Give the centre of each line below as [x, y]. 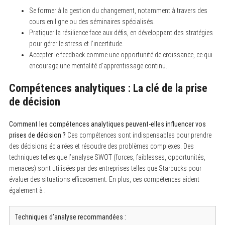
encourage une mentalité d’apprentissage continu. [98, 66]
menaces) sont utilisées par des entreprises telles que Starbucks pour [105, 168]
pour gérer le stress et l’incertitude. [76, 43]
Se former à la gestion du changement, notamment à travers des [118, 10]
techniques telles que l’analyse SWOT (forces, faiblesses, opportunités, [107, 157]
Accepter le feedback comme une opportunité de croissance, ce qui [121, 54]
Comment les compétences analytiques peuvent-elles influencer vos [107, 124]
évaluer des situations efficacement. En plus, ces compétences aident [104, 179]
